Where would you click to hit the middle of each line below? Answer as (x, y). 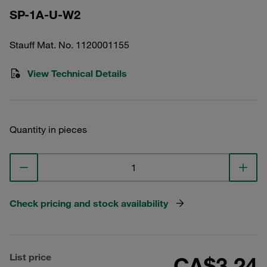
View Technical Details (77, 73)
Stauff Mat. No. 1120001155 (69, 45)
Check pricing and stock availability (89, 203)
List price (30, 257)
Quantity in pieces (48, 129)
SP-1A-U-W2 (45, 15)
